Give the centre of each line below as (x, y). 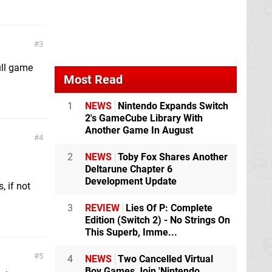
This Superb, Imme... (131, 232)
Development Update (131, 181)
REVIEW (102, 208)
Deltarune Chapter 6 (129, 169)
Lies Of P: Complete (168, 208)
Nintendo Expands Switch (172, 106)
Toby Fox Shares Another (172, 157)
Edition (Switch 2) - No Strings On (158, 220)
